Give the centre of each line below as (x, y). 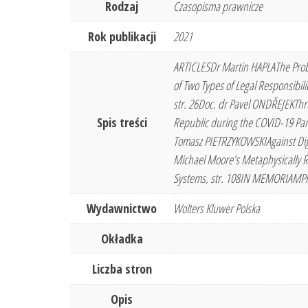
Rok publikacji (122, 37)
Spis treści (122, 123)
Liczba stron (122, 269)
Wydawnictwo (122, 209)
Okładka (122, 239)
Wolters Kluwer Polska (217, 209)
